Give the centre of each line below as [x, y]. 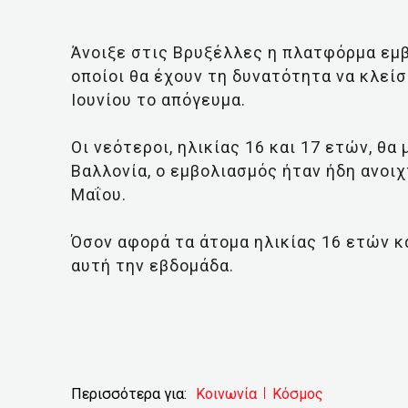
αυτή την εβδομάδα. [153, 265]
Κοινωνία [226, 393]
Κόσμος [298, 393]
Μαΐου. [99, 194]
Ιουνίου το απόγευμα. [158, 99]
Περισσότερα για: [129, 393]
